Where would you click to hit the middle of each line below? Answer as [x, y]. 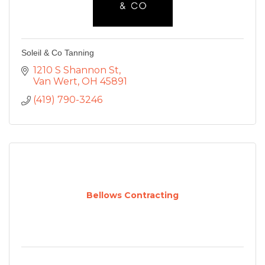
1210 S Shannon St [76, 70]
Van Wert [55, 82]
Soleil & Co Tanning [58, 53]
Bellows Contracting [132, 195]
